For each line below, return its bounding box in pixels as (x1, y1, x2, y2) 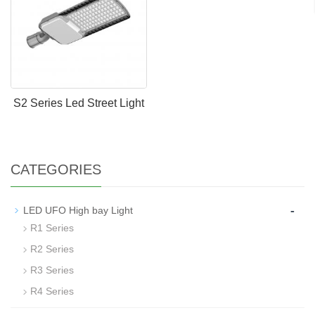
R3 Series (30, 264, 74, 276)
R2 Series (30, 243, 74, 255)
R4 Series (30, 285, 74, 297)
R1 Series (30, 221, 74, 233)
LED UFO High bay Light (23, 204, 133, 216)
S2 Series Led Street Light (13, 96, 144, 109)
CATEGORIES (11, 161, 101, 177)
